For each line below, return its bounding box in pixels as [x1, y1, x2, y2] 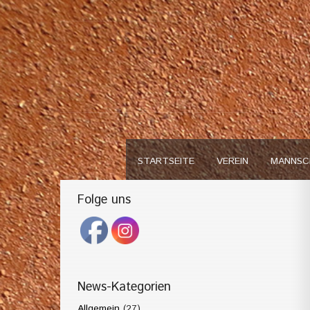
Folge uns [77, 191, 131, 209]
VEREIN [216, 154, 248, 168]
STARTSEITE [137, 154, 194, 168]
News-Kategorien [77, 278, 171, 296]
